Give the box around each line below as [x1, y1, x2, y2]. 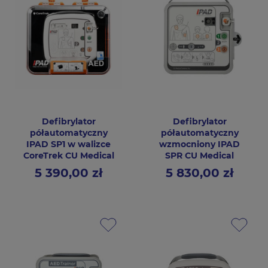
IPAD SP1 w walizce [26, 139, 111, 150]
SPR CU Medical [165, 150, 234, 162]
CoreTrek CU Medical [23, 150, 114, 162]
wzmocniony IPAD [159, 139, 240, 150]
